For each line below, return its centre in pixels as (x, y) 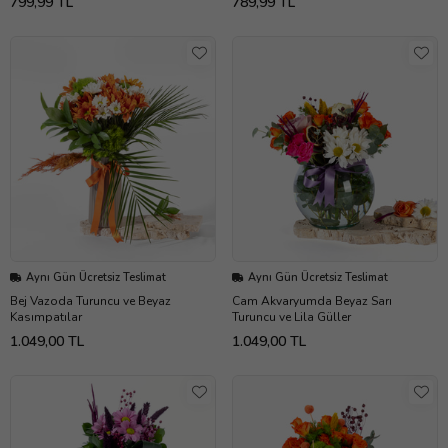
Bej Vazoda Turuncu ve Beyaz (90, 301)
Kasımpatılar (46, 317)
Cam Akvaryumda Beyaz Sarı (312, 301)
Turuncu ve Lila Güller (291, 317)
